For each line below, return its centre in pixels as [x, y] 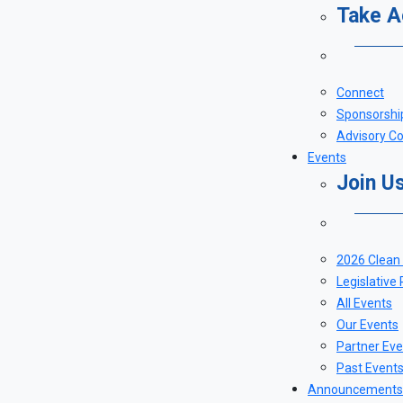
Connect [360, 93]
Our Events [367, 325]
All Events [364, 303]
